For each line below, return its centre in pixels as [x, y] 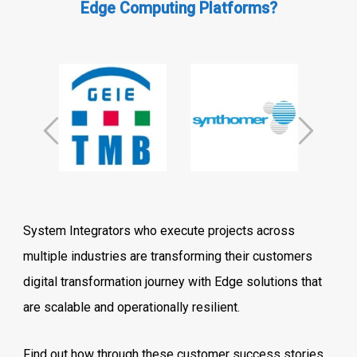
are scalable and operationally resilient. [132, 307]
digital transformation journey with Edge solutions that [173, 281]
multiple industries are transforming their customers [168, 256]
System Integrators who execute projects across [159, 230]
